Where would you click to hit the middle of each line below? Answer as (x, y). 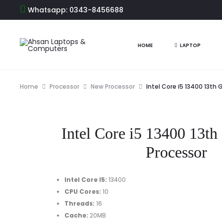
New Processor (113, 86)
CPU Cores (82, 192)
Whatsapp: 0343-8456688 (75, 10)
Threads (79, 203)
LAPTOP (190, 46)
